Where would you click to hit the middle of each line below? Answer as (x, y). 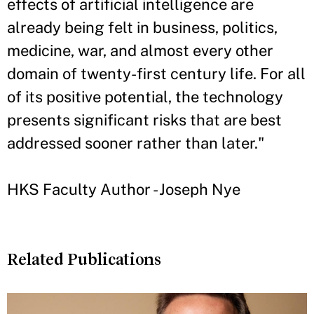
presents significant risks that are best (144, 120)
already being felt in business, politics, (142, 27)
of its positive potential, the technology (145, 97)
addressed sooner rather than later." (136, 143)
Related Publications (84, 259)
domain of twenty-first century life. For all (156, 74)
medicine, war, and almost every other (140, 50)
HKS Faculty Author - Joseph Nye (124, 189)
